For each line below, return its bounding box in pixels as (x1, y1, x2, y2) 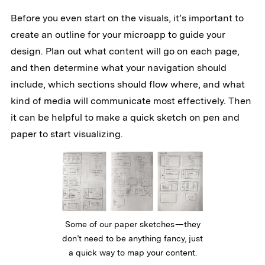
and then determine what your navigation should (10, 62, 227, 74)
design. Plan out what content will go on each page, (10, 46, 240, 57)
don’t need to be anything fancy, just (62, 234, 203, 244)
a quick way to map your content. (68, 248, 197, 258)
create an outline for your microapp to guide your (10, 29, 225, 41)
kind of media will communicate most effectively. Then (10, 95, 251, 107)
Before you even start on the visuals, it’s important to (10, 12, 244, 24)
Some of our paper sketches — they (64, 219, 201, 230)
